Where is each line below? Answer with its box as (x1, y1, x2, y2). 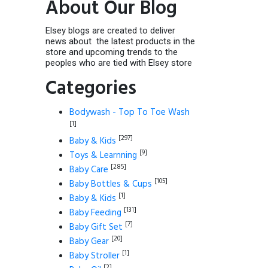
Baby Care (69, 163, 108, 178)
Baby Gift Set (69, 220, 123, 235)
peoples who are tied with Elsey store (45, 57, 192, 69)
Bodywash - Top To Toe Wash (69, 105, 190, 120)
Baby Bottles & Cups (69, 177, 152, 192)
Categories (45, 74, 136, 105)
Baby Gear (69, 234, 109, 249)
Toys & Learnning (69, 148, 137, 163)
